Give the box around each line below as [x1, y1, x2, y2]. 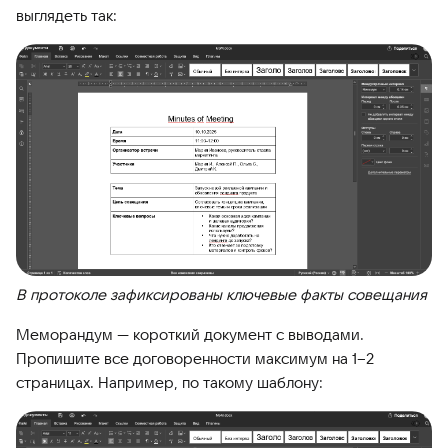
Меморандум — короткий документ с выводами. [16, 324, 364, 344]
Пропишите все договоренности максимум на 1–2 [16, 348, 374, 368]
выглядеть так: [16, 5, 117, 25]
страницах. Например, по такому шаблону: [16, 372, 323, 392]
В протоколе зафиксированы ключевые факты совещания [16, 284, 427, 304]
